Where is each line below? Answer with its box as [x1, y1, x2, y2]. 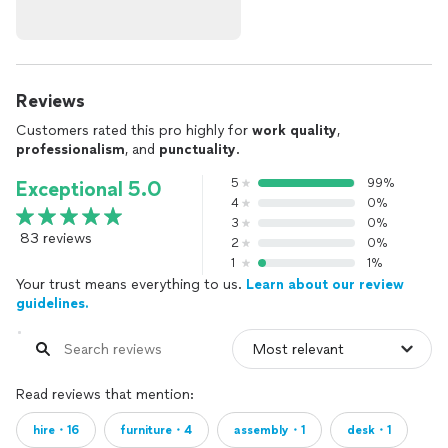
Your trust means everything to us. [16, 276, 246, 293]
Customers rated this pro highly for [16, 122, 252, 139]
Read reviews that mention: [16, 386, 194, 403]
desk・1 [347, 423, 391, 437]
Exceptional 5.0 [16, 177, 162, 201]
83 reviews [20, 230, 92, 247]
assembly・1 [234, 423, 305, 437]
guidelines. [16, 295, 89, 312]
